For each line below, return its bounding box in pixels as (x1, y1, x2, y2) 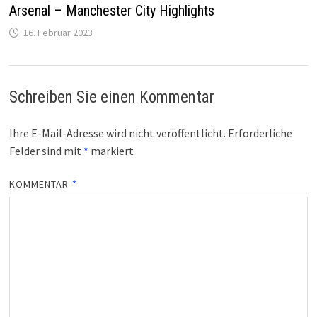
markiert (88, 144, 134, 158)
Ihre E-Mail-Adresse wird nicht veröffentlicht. (8, 126, 226, 141)
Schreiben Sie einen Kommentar (8, 88, 214, 108)
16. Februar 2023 (23, 26, 93, 40)
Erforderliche (227, 126, 292, 141)
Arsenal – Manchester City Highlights (8, 2, 214, 20)
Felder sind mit (8, 144, 83, 158)
